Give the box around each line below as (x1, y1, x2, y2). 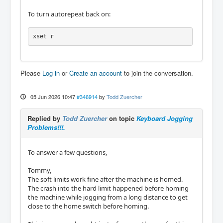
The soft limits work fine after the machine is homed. (28, 174, 183, 184)
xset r (32, 33, 54, 40)
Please (20, 68, 42, 78)
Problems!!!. (27, 122, 65, 132)
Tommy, (28, 165, 51, 175)
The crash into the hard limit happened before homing (28, 183, 189, 193)
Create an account (69, 68, 122, 78)
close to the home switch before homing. (28, 201, 149, 211)
